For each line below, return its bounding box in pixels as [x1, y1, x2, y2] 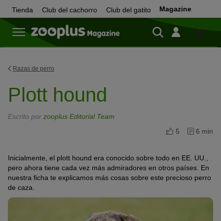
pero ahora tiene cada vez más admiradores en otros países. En [8, 164, 209, 172]
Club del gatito [106, 6, 151, 14]
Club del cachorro [42, 6, 97, 14]
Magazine [159, 5, 191, 13]
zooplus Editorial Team [43, 112, 114, 120]
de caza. [8, 184, 35, 191]
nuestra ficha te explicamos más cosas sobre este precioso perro [8, 174, 211, 182]
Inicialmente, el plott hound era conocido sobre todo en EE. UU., [8, 154, 208, 162]
